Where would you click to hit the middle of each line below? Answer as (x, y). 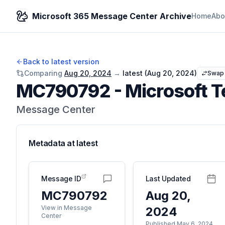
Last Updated (168, 179)
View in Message (67, 208)
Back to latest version (61, 62)
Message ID (61, 179)
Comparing (43, 73)
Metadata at (53, 143)
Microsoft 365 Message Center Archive (112, 16)
